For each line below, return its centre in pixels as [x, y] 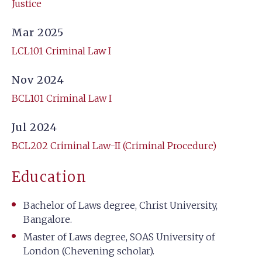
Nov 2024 [38, 80]
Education [49, 177]
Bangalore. [48, 219]
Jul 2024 [35, 127]
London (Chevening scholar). [89, 251]
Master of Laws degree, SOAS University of [119, 237]
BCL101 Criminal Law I [62, 98]
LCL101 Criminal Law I [61, 51]
